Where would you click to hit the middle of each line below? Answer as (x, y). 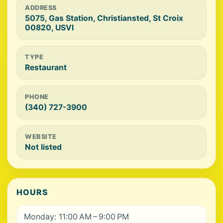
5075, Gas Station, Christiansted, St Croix (104, 18)
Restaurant (46, 67)
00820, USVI (49, 28)
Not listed (43, 147)
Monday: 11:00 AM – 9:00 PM (76, 217)
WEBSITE (41, 137)
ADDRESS (41, 8)
